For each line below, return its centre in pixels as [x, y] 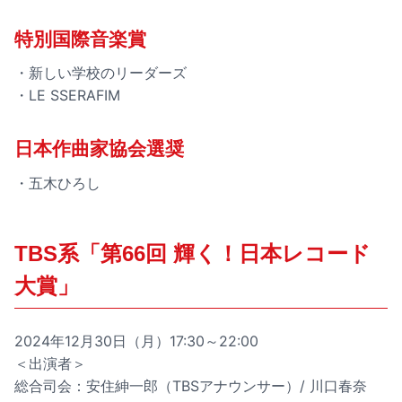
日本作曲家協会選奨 [99, 149]
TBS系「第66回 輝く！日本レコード [192, 253]
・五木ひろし [57, 183]
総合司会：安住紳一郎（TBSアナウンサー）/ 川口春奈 [191, 385]
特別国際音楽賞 [80, 39]
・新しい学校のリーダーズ [100, 73]
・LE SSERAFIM [67, 96]
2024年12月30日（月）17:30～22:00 [136, 341]
